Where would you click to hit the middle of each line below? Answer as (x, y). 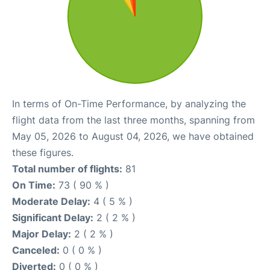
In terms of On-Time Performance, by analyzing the (129, 103)
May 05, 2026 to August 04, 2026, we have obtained (133, 136)
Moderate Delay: (51, 201)
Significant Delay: (53, 217)
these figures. (43, 152)
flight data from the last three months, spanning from (133, 120)
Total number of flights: (67, 168)
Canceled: (36, 250)
